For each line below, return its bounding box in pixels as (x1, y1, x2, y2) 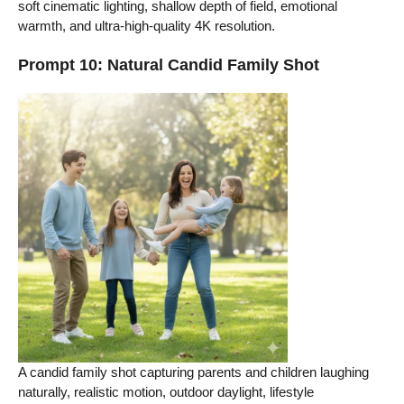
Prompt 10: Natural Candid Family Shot (18, 56, 319, 75)
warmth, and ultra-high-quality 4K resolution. (18, 17, 275, 33)
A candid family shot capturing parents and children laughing (18, 364, 369, 381)
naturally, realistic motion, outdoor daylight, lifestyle (18, 384, 314, 400)
